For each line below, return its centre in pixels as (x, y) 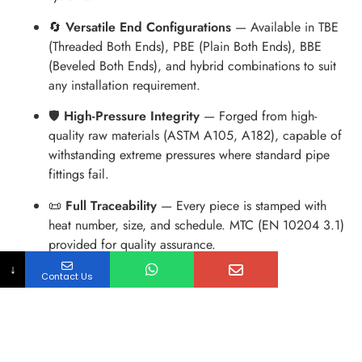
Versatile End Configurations (148, 27)
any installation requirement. (124, 85)
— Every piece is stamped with (242, 205)
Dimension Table (181, 342)
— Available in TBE (285, 27)
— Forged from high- (258, 116)
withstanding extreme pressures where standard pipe (189, 155)
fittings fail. (79, 175)
